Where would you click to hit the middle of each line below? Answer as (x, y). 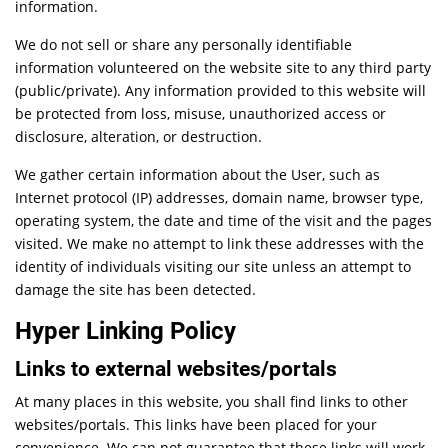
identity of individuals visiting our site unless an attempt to (213, 266)
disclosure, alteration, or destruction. (139, 136)
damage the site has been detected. (136, 289)
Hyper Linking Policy (126, 331)
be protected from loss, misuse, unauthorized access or (201, 113)
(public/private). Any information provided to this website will (221, 90)
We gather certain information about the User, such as (198, 174)
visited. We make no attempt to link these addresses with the (220, 243)
